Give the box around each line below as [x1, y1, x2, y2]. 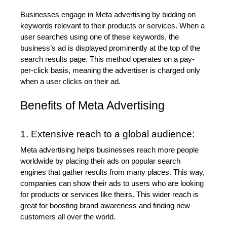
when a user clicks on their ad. [20, 77, 121, 86]
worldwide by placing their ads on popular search [20, 157, 180, 165]
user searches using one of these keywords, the [20, 32, 179, 41]
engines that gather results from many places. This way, [20, 168, 205, 176]
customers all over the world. [20, 212, 116, 221]
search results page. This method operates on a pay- [20, 55, 195, 63]
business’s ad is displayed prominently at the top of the [20, 44, 200, 52]
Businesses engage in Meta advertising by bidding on [20, 10, 196, 19]
